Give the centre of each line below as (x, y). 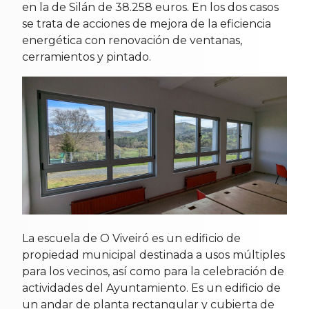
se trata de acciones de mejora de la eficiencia (147, 23)
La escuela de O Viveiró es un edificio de (131, 239)
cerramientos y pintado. (87, 57)
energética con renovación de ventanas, (132, 40)
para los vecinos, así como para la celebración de (153, 272)
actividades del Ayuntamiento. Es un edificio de (151, 288)
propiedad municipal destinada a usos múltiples (153, 255)
